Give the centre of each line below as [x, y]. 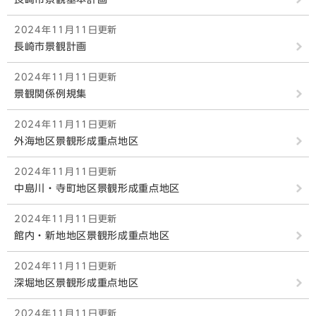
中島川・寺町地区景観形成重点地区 [97, 188]
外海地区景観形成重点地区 [77, 141]
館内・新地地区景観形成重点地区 [92, 236]
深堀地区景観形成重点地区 [77, 283]
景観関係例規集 [50, 94]
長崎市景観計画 [50, 47]
